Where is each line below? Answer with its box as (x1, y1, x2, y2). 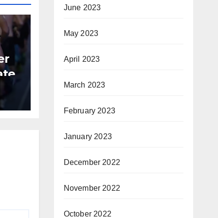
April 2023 (63, 55, 100, 63)
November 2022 (63, 184, 121, 192)
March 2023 (63, 81, 106, 89)
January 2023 (63, 132, 112, 141)
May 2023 (63, 29, 99, 37)
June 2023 (63, 3, 101, 12)
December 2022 (63, 158, 121, 166)
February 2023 (63, 107, 116, 115)
